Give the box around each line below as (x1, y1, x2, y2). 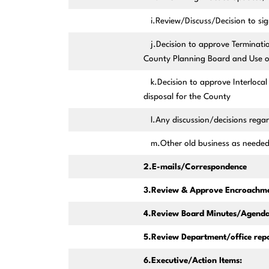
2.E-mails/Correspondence (143, 163, 247, 172)
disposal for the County (143, 92, 231, 101)
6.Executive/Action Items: (143, 256, 242, 265)
